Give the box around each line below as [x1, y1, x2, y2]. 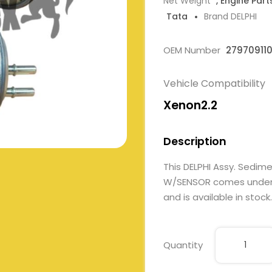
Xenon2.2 [163, 97, 217, 114]
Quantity [163, 239, 203, 252]
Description [163, 134, 226, 149]
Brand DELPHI [204, 10, 257, 22]
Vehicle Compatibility [163, 76, 265, 90]
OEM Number [163, 44, 223, 56]
